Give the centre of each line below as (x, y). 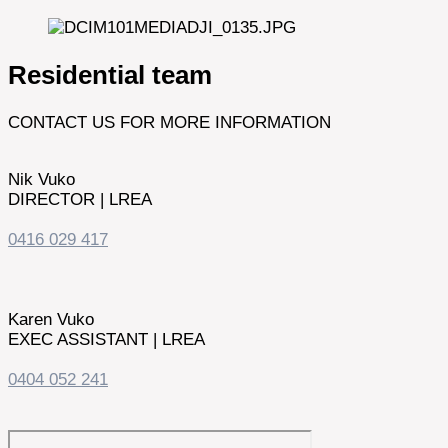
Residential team (110, 75)
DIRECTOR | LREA (80, 200)
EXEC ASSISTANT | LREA (106, 340)
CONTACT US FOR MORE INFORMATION (169, 123)
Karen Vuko (51, 320)
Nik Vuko (41, 180)
